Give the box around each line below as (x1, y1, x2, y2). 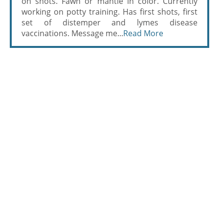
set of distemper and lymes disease (22, 17, 197, 28)
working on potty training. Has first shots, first (22, 6, 197, 17)
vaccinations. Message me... (22, 28, 123, 39)
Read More (123, 28, 163, 39)
